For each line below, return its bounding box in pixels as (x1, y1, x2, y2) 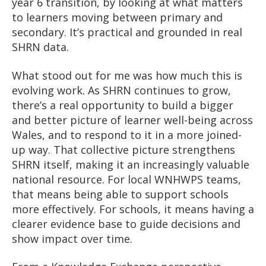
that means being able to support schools (12, 186, 229, 201)
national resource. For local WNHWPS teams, (12, 172, 241, 186)
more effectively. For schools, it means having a (12, 201, 254, 216)
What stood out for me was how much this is (12, 68, 242, 83)
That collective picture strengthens (53, 142, 235, 157)
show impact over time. (12, 231, 132, 246)
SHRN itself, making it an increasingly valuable (12, 157, 249, 172)
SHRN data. (12, 40, 69, 55)
